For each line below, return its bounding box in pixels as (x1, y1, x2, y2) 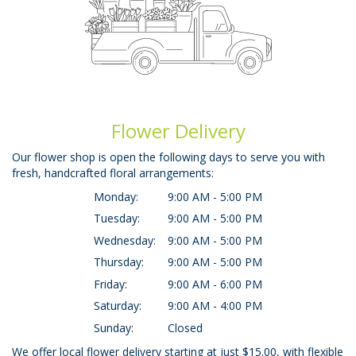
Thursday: (94, 254, 144, 270)
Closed (168, 319, 203, 335)
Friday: (94, 276, 127, 292)
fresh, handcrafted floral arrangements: (12, 164, 214, 180)
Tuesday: (94, 211, 140, 226)
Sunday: (94, 319, 133, 335)
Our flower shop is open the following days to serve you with (12, 149, 325, 164)
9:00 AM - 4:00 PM (168, 298, 262, 314)
